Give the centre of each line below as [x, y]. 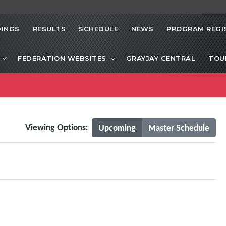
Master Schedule [179, 128]
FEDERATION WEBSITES [62, 58]
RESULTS [49, 29]
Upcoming [117, 128]
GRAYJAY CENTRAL [160, 58]
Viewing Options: [58, 127]
